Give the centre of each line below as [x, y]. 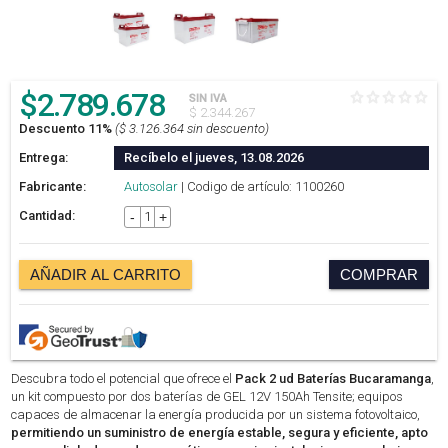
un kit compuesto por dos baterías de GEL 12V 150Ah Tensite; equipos [207, 397]
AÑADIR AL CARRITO [106, 274]
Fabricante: [53, 186]
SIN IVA [208, 98]
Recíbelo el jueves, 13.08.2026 [214, 157]
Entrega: [44, 157]
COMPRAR [378, 274]
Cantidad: [47, 215]
